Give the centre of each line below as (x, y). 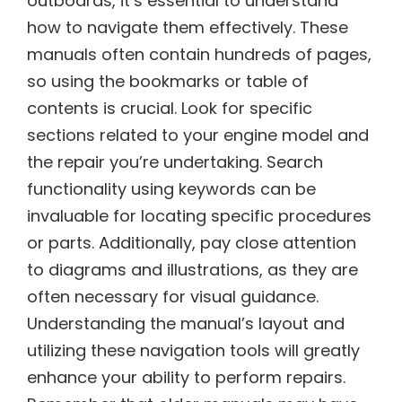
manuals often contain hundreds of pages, (199, 55)
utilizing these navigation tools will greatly (193, 351)
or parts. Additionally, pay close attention (192, 243)
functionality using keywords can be (171, 189)
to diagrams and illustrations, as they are (192, 270)
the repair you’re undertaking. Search (175, 162)
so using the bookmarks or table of (168, 82)
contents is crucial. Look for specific (170, 109)
